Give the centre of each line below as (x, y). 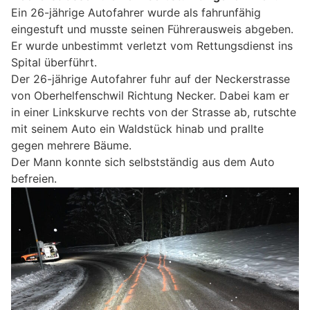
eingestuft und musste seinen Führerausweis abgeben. (152, 29)
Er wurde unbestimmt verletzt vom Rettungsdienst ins (152, 46)
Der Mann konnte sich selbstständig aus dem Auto (143, 162)
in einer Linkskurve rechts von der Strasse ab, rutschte (154, 112)
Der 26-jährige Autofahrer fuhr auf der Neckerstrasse (151, 79)
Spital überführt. (54, 63)
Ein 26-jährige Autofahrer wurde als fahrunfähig (136, 13)
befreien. (34, 179)
